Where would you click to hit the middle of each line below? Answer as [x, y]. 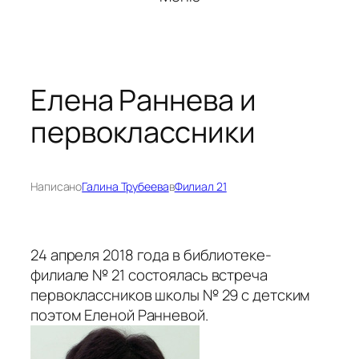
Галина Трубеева [125, 187]
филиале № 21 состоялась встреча [149, 275]
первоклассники [143, 132]
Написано [56, 187]
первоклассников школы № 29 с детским [171, 295]
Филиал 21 [200, 187]
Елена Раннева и [143, 100]
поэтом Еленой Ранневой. [119, 315]
